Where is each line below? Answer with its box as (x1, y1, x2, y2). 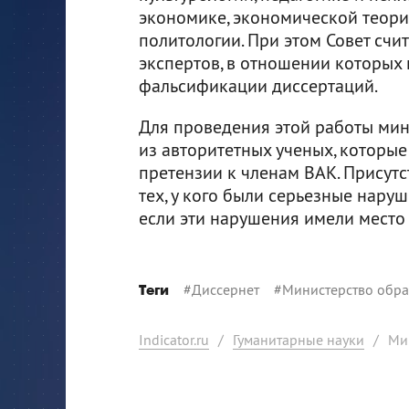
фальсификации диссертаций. (139, 73, 378, 97)
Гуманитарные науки (233, 330, 364, 349)
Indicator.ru (139, 330, 209, 349)
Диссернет (192, 279, 259, 299)
